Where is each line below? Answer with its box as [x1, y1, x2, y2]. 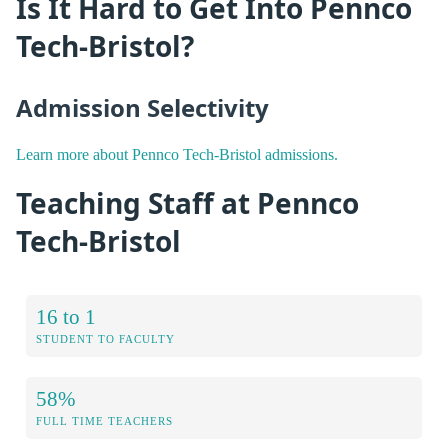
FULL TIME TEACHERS [36, 415, 173, 428]
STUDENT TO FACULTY [36, 333, 175, 346]
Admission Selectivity [16, 91, 269, 125]
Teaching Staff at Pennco [16, 183, 359, 222]
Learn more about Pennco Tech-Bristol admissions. [16, 146, 338, 164]
